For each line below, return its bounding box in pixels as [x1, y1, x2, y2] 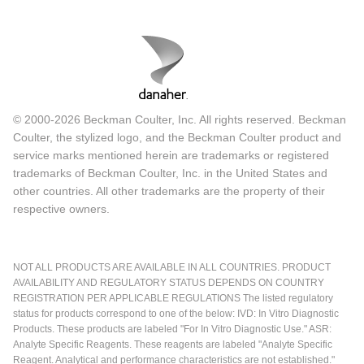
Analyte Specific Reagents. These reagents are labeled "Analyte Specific [13, 339, 332, 351]
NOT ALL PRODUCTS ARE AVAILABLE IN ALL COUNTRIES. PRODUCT [13, 262, 331, 274]
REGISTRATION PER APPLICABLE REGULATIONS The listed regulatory [13, 292, 333, 305]
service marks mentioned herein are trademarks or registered [13, 149, 329, 162]
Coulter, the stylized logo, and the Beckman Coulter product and [13, 131, 341, 145]
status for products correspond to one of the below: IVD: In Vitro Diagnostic [13, 308, 339, 320]
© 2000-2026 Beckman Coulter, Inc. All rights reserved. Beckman [13, 113, 346, 127]
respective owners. [13, 202, 110, 216]
